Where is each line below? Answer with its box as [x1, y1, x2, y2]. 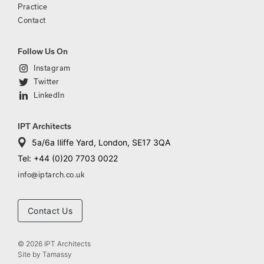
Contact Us [28, 205, 72, 216]
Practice [18, 2, 47, 11]
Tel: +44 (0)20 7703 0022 [18, 153, 118, 163]
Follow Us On [18, 47, 68, 56]
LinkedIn [34, 90, 64, 99]
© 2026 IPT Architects [18, 239, 91, 248]
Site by [18, 249, 42, 259]
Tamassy [42, 249, 72, 259]
